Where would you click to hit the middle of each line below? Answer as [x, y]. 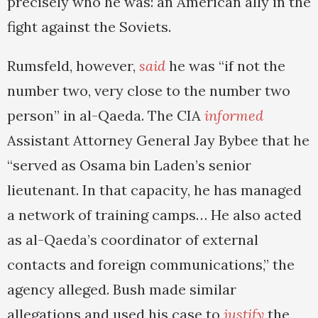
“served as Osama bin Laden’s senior [129, 165]
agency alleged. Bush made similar [122, 290]
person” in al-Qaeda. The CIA [106, 116]
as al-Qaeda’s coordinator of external [133, 240]
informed [234, 116]
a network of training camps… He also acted [154, 215]
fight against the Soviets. [89, 27]
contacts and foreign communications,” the [151, 265]
